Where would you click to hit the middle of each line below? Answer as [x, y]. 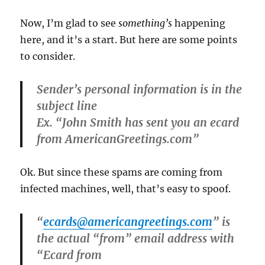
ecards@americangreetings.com [128, 222]
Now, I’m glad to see [70, 23]
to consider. [48, 56]
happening [199, 23]
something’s [146, 23]
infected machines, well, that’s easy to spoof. [126, 188]
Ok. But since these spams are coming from [122, 172]
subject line [67, 106]
